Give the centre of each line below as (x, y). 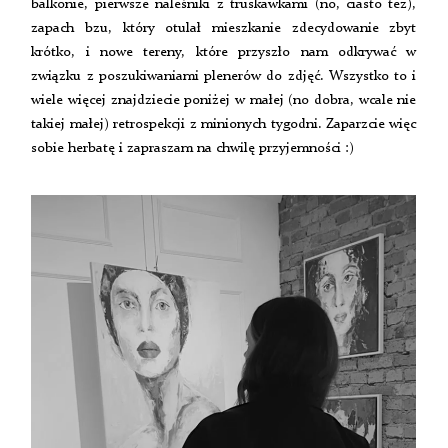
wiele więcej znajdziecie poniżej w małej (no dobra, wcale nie (224, 99)
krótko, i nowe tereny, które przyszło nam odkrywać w (224, 51)
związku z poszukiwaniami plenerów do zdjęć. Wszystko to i (224, 75)
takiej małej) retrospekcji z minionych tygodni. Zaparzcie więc (224, 123)
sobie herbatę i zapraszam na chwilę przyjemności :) (193, 147)
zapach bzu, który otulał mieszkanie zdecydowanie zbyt (224, 27)
